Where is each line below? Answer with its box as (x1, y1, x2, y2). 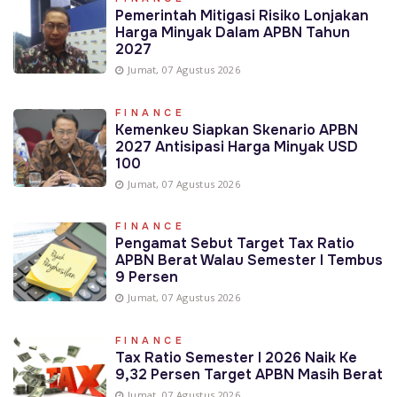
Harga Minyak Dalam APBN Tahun (114, 22, 350, 42)
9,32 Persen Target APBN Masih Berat (114, 365, 383, 385)
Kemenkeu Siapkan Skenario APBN (114, 120, 358, 139)
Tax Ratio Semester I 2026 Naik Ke (114, 348, 357, 368)
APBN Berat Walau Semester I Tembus (114, 251, 383, 270)
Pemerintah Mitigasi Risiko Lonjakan (114, 5, 369, 25)
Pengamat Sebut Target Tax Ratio (114, 234, 354, 253)
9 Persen (114, 268, 178, 287)
